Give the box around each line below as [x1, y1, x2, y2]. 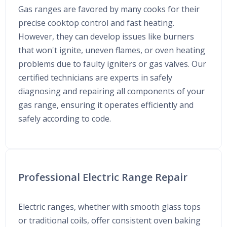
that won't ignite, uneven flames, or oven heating [18, 44, 205, 56]
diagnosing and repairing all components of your [18, 85, 205, 97]
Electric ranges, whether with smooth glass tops [18, 201, 201, 212]
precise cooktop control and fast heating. [18, 17, 174, 28]
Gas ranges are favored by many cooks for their [18, 3, 200, 15]
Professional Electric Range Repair [18, 170, 187, 184]
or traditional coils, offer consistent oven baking [18, 214, 201, 226]
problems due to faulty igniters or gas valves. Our [18, 58, 206, 69]
